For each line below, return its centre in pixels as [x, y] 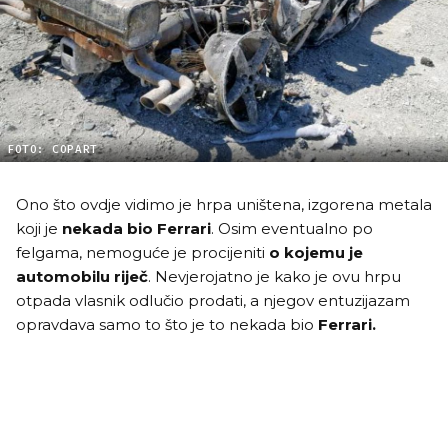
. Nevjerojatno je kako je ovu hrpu [274, 276]
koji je [39, 228]
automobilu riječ [82, 276]
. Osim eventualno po [292, 228]
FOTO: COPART [52, 149]
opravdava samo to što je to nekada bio [165, 324]
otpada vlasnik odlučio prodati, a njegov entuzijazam [213, 300]
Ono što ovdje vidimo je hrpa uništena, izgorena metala [224, 204]
